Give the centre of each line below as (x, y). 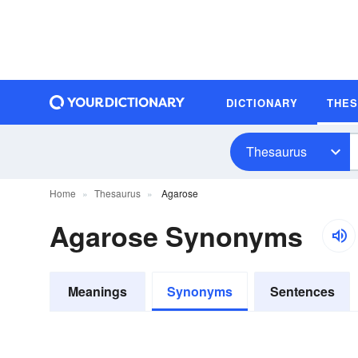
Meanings (97, 291)
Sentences (302, 291)
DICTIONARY (262, 102)
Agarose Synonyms (176, 236)
